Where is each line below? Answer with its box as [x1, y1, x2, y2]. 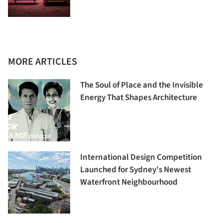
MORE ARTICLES [8, 54, 77, 69]
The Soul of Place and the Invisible [80, 79, 203, 91]
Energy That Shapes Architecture [80, 91, 197, 104]
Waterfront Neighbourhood [80, 176, 178, 188]
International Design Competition [80, 151, 202, 163]
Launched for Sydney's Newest [80, 163, 191, 176]
